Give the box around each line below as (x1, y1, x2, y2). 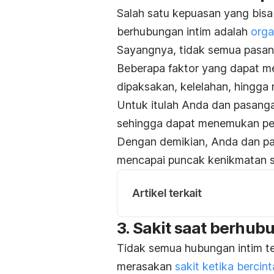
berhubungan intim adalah (117, 24, 251, 38)
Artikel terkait (132, 186, 202, 199)
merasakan (117, 259, 175, 273)
